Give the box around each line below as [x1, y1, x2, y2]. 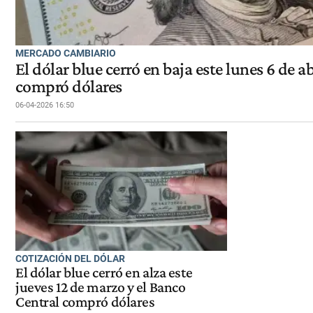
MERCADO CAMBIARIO [15, 47, 116, 59]
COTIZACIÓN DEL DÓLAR [15, 252, 125, 264]
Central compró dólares [15, 293, 155, 311]
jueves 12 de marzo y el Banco [15, 279, 186, 296]
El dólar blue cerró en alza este [15, 264, 193, 282]
